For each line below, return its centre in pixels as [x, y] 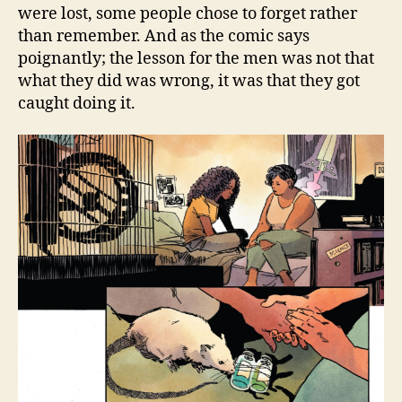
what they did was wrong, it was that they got [189, 81]
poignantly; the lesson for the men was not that [196, 58]
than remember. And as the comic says [164, 36]
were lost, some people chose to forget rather [188, 13]
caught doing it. [79, 103]
